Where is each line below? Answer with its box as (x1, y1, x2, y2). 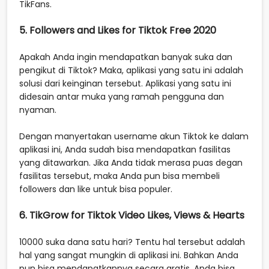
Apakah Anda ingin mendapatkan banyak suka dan (19, 50, 232, 63)
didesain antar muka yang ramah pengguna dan (19, 90, 224, 103)
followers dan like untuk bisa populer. (19, 183, 172, 195)
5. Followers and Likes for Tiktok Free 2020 (19, 23, 216, 37)
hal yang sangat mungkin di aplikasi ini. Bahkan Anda (19, 249, 238, 261)
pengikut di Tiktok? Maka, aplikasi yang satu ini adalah (19, 64, 243, 76)
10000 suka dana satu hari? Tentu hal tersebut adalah (19, 235, 245, 248)
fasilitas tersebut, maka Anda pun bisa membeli (19, 169, 220, 182)
